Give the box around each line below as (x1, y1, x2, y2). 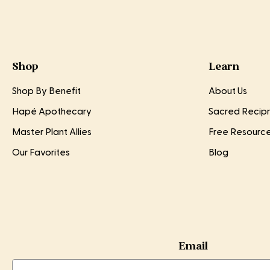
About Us (209, 86, 247, 96)
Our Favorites (12, 148, 70, 158)
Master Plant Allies (12, 127, 92, 137)
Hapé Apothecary (12, 107, 92, 117)
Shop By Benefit (12, 86, 81, 96)
